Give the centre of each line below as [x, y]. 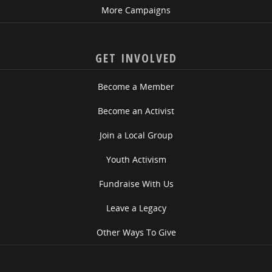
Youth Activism [136, 159]
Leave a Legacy [136, 208]
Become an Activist [136, 111]
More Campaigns [136, 10]
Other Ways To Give [136, 232]
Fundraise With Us [136, 184]
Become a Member [136, 87]
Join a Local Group [136, 135]
